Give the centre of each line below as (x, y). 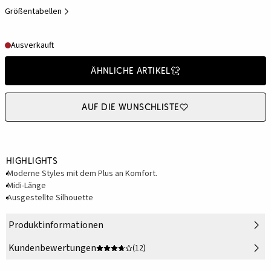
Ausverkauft (32, 46)
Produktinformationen (56, 225)
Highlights (32, 161)
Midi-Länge (27, 186)
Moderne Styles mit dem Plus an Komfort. (82, 174)
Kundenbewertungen (52, 248)
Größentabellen (33, 12)
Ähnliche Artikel (131, 71)
